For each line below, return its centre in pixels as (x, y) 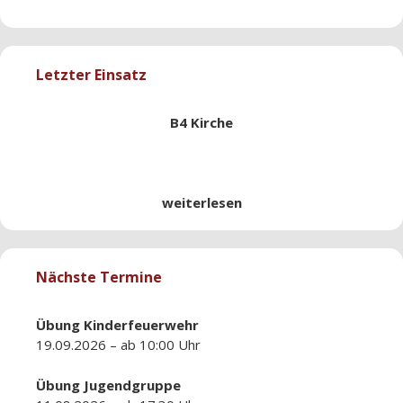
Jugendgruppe (132, 385)
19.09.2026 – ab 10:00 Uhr (118, 345)
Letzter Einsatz (91, 75)
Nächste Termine (99, 278)
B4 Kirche (201, 123)
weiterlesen (201, 203)
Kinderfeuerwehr (141, 325)
